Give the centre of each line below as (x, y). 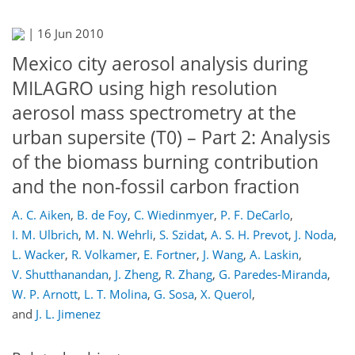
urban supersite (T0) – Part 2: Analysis (171, 137)
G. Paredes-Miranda (273, 274)
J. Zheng (137, 274)
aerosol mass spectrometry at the (154, 113)
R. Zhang (189, 274)
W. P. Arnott (45, 294)
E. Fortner (170, 254)
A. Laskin (274, 254)
